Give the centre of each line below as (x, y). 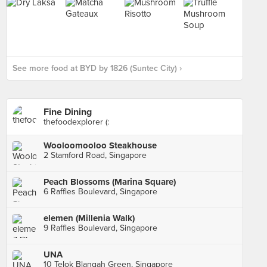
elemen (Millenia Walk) (89, 218)
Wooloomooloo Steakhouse (100, 145)
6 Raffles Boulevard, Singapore (100, 192)
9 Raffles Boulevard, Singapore (100, 228)
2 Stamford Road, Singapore (95, 155)
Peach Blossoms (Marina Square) (110, 182)
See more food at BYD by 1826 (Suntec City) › (97, 68)
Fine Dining (68, 112)
